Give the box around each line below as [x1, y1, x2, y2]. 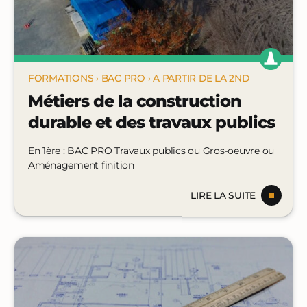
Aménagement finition [27, 158, 134, 171]
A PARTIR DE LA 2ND [153, 72, 249, 84]
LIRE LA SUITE [191, 189, 256, 201]
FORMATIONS [27, 72, 94, 84]
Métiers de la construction [27, 90, 241, 111]
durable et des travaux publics [27, 112, 275, 132]
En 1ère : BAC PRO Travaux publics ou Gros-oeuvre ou [27, 144, 275, 157]
